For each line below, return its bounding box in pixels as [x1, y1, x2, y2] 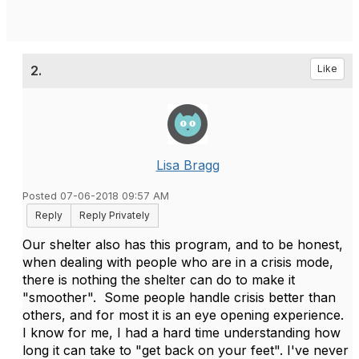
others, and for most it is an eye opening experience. [22, 307, 352, 323]
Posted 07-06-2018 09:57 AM [22, 190, 169, 202]
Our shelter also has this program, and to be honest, [22, 236, 343, 252]
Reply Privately [79, 209, 150, 221]
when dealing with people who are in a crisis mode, [22, 254, 333, 270]
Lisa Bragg [155, 157, 220, 173]
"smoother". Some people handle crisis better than [22, 289, 336, 305]
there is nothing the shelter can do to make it [22, 272, 295, 288]
